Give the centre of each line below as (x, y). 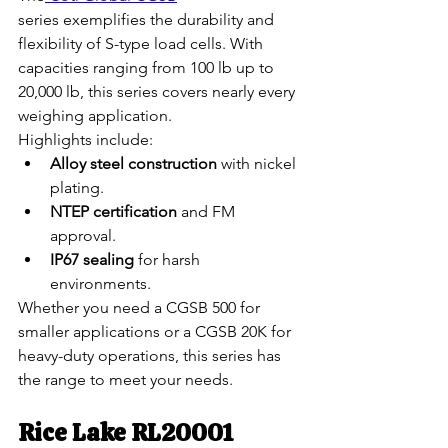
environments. (100, 283)
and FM (208, 211)
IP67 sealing (92, 259)
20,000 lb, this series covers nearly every (158, 91)
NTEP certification (113, 211)
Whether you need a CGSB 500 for (141, 307)
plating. (77, 187)
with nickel (258, 163)
